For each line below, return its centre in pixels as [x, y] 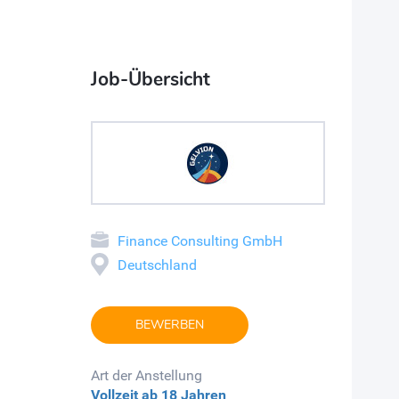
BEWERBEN [170, 324]
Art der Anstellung [147, 375]
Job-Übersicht [151, 79]
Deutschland [157, 265]
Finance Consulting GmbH [200, 240]
